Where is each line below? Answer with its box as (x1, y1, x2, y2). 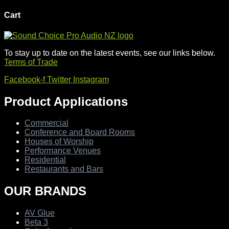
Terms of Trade (4, 57, 58, 66)
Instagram (73, 75, 109, 84)
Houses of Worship (25, 137, 94, 146)
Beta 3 (25, 218, 48, 227)
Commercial (25, 119, 68, 128)
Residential (25, 155, 66, 165)
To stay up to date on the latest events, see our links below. (4, 48, 215, 57)
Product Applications (4, 94, 128, 108)
